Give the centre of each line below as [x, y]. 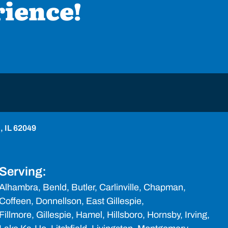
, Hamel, [89, 215]
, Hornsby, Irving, [176, 215]
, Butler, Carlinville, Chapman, [126, 188]
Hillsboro [124, 215]
